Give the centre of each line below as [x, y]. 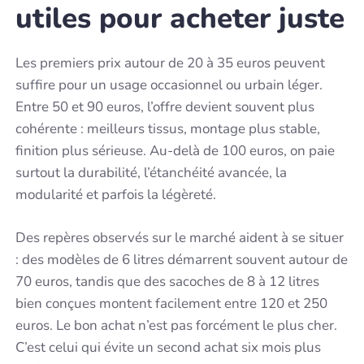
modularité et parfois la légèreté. [116, 195]
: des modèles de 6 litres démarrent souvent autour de [182, 259]
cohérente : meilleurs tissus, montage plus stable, [168, 129]
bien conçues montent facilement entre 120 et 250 [172, 303]
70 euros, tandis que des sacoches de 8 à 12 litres [168, 281]
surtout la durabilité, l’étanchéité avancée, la [152, 173]
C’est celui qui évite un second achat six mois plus [169, 347]
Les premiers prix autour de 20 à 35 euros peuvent [171, 63]
